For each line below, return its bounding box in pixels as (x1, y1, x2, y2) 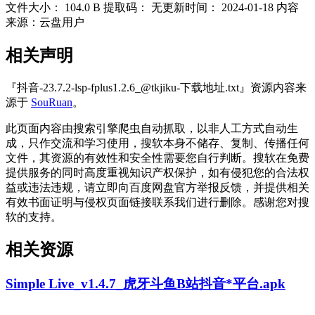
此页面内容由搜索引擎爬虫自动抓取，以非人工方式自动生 (6, 122, 298, 134)
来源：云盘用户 (6, 15, 84, 28)
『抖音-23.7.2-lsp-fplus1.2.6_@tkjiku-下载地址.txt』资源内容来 (6, 81, 307, 94)
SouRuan (31, 96, 72, 108)
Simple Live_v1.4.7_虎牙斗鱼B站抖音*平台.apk (6, 276, 285, 292)
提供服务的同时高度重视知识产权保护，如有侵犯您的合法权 (6, 166, 309, 179)
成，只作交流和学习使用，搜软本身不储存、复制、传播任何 (6, 136, 309, 149)
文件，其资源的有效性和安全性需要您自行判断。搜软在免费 (6, 151, 309, 164)
